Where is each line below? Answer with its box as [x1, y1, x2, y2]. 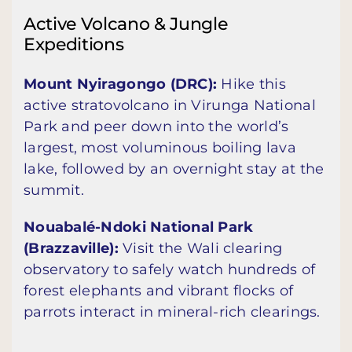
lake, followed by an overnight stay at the [24, 160, 324, 178]
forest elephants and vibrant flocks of [24, 282, 294, 300]
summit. [24, 181, 84, 200]
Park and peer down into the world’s [24, 118, 289, 136]
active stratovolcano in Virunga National [24, 97, 316, 115]
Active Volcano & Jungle [24, 13, 228, 35]
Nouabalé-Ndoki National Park [24, 218, 254, 236]
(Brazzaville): [24, 240, 119, 258]
